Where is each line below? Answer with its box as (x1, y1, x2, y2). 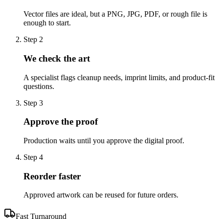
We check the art (23, 53, 90, 64)
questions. (23, 82, 54, 90)
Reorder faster (23, 171, 81, 181)
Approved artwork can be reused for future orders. (23, 191, 178, 199)
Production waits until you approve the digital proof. (23, 136, 184, 145)
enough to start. (23, 19, 71, 27)
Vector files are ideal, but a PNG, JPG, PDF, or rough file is (23, 10, 207, 19)
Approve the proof (23, 116, 98, 127)
